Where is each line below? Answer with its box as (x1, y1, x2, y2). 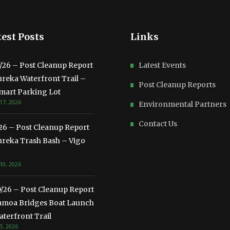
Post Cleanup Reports (139, 80, 216, 89)
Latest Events (139, 61, 186, 70)
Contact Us (139, 119, 177, 128)
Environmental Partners (139, 100, 226, 109)
